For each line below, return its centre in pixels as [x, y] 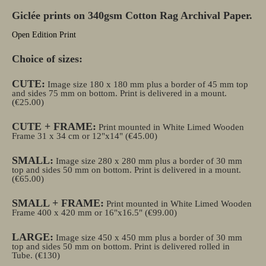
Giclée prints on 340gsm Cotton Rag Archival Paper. [132, 15]
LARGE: [33, 237]
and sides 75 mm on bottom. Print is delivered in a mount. [119, 93]
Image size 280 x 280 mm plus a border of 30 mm [148, 161]
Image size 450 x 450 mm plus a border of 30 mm [149, 237]
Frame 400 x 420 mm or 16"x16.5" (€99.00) [94, 213]
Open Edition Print [44, 35]
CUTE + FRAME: [54, 126]
